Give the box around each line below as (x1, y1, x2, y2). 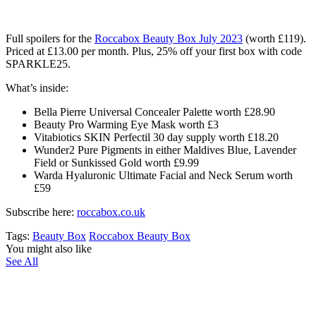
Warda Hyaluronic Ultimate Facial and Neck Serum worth (34, 169, 293, 181)
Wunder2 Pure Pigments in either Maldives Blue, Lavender (34, 143, 296, 156)
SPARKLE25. (6, 57, 71, 70)
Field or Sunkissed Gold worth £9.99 (34, 156, 199, 169)
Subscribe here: (6, 205, 77, 218)
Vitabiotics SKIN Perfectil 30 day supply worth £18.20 (34, 130, 279, 143)
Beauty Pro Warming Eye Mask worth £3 (34, 118, 219, 130)
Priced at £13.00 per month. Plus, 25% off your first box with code (6, 44, 302, 57)
